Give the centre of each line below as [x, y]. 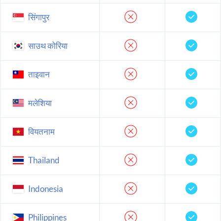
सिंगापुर [38, 17]
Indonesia [45, 188]
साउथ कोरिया [47, 45]
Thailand [43, 160]
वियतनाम [41, 131]
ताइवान [38, 74]
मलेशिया [39, 103]
